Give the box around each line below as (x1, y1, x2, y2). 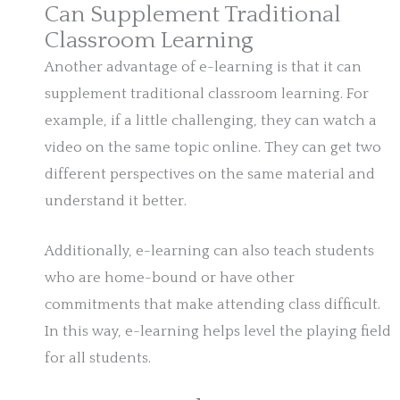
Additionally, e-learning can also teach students (45, 243, 374, 260)
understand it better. (45, 193, 187, 210)
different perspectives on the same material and (45, 166, 375, 183)
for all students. (45, 350, 151, 367)
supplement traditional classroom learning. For (45, 86, 369, 103)
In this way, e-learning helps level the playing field (45, 323, 391, 340)
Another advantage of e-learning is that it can (45, 59, 362, 76)
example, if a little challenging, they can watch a (45, 112, 377, 129)
